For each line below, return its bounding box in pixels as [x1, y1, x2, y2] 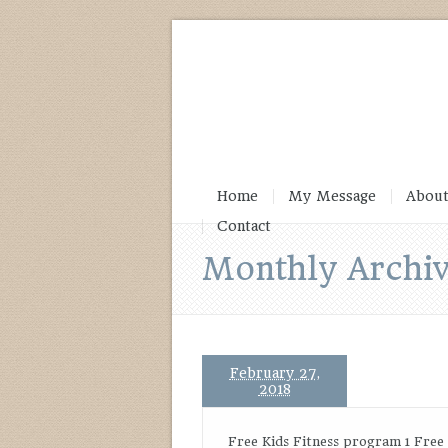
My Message [288, 188, 376, 204]
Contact [217, 218, 271, 234]
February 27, [229, 365, 320, 381]
